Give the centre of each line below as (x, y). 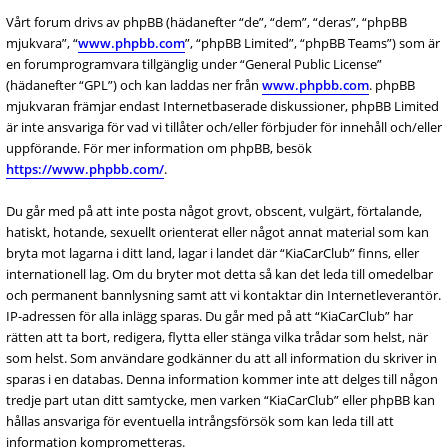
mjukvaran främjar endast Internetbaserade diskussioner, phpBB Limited (222, 106)
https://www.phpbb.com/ (85, 169)
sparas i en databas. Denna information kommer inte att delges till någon (222, 379)
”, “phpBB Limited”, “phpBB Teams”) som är (312, 43)
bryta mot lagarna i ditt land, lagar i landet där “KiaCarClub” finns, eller (212, 253)
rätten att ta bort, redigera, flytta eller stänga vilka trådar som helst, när (217, 337)
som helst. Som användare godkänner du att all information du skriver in (221, 358)
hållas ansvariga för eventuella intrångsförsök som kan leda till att (200, 421)
